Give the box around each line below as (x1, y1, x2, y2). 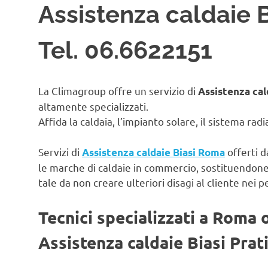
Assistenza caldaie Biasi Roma (82, 145, 225, 159)
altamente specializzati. (38, 100, 148, 113)
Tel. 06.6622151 (38, 35, 212, 64)
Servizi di (38, 145, 82, 158)
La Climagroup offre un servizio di (38, 84, 198, 98)
